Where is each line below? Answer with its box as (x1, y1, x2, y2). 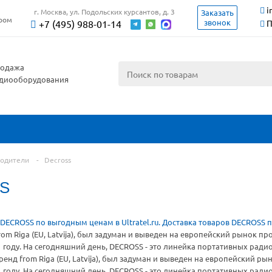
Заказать (201, 7, 234, 18)
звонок (204, 17, 231, 27)
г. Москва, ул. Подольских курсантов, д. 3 (34, 7, 175, 16)
